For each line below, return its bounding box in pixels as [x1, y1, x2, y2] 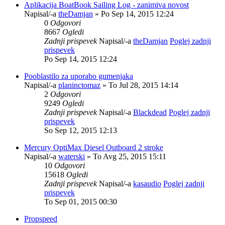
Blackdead [133, 107, 167, 117]
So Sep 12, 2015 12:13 [44, 126, 117, 135]
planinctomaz [58, 80, 100, 89]
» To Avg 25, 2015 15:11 [85, 152, 166, 161]
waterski [58, 152, 85, 161]
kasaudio [133, 179, 161, 188]
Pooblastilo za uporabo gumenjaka [24, 71, 133, 80]
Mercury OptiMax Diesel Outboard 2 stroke [24, 143, 163, 152]
